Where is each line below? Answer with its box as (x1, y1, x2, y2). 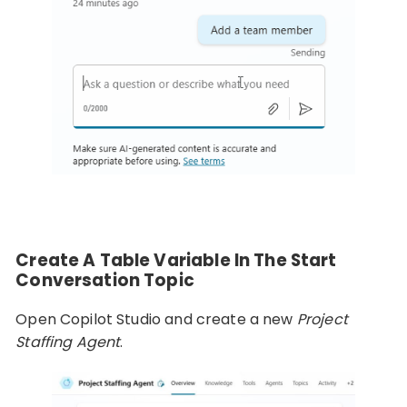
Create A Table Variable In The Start (15, 248, 337, 273)
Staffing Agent (15, 331, 121, 352)
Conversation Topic (15, 268, 194, 293)
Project (296, 308, 348, 330)
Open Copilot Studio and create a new (15, 308, 297, 330)
